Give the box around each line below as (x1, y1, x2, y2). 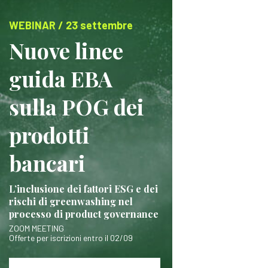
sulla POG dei (8, 92, 144, 121)
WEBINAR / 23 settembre (8, 19, 133, 32)
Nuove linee (8, 36, 123, 65)
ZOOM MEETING (8, 223, 64, 233)
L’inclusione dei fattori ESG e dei (8, 182, 158, 195)
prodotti (8, 120, 90, 149)
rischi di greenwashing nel (8, 195, 133, 208)
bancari (8, 148, 86, 177)
